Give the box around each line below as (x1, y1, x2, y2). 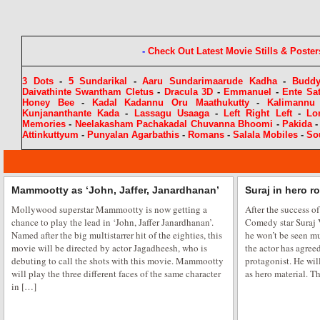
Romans (188, 129, 224, 141)
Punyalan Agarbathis (87, 129, 179, 141)
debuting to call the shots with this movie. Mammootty (11, 254, 224, 268)
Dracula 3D (164, 86, 214, 98)
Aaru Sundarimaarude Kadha (142, 76, 277, 87)
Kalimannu (266, 97, 315, 109)
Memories (22, 119, 66, 130)
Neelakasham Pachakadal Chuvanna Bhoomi (74, 119, 274, 130)
